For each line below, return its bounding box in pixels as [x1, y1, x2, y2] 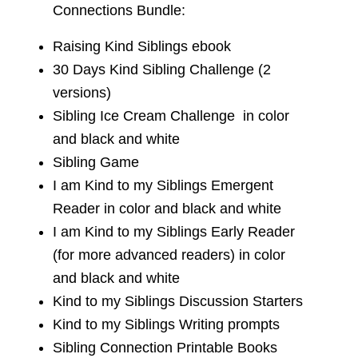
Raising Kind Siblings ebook [52, 38, 231, 54]
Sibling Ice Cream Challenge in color [52, 107, 289, 124]
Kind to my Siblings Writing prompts [52, 316, 280, 332]
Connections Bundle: [52, 2, 185, 18]
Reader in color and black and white [52, 200, 281, 217]
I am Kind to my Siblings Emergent [52, 177, 273, 193]
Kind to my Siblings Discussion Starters [52, 292, 303, 309]
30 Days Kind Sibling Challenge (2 [52, 61, 271, 78]
